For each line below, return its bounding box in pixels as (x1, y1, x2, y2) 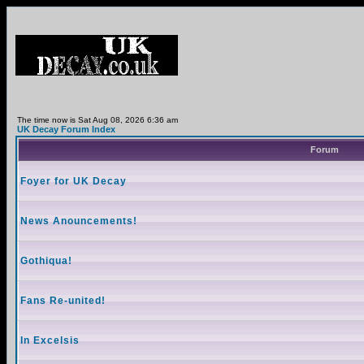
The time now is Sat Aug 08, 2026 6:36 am (17, 115, 178, 124)
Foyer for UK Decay (20, 175, 127, 187)
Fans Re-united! (20, 295, 106, 306)
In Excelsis (20, 335, 80, 346)
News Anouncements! (20, 215, 137, 227)
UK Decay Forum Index (17, 124, 115, 134)
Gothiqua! (20, 255, 72, 266)
